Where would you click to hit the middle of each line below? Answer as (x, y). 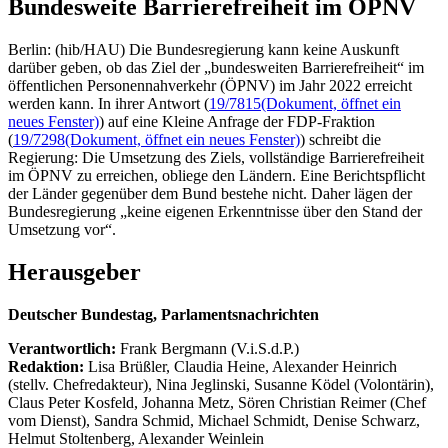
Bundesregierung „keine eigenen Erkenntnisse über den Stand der (215, 211)
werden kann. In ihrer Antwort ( (108, 103)
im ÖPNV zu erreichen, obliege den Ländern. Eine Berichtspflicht (216, 175)
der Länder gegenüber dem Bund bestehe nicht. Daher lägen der (210, 193)
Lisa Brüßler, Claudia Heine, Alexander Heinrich (242, 366)
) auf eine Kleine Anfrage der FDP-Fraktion (237, 121)
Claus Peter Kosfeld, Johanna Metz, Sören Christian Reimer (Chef (217, 402)
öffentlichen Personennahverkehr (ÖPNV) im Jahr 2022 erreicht (210, 85)
